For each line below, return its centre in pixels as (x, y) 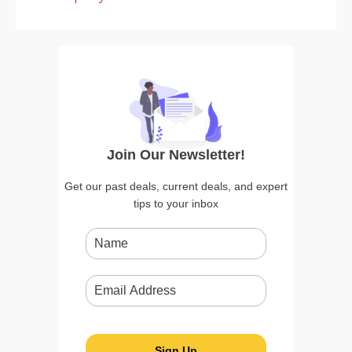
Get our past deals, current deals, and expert (176, 186)
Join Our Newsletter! (176, 155)
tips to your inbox (176, 203)
